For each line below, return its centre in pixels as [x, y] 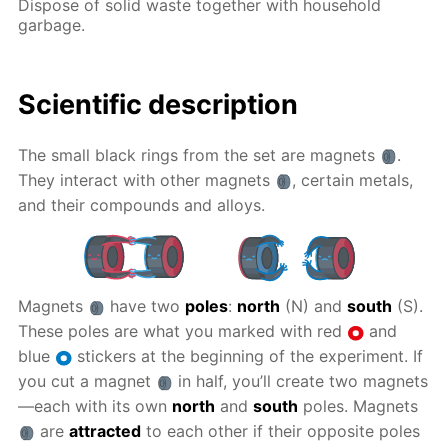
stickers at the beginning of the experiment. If [247, 356]
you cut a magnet [87, 381]
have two [144, 306]
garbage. [52, 24]
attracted [104, 431]
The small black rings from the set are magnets [199, 155]
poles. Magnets [361, 406]
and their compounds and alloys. [142, 205]
